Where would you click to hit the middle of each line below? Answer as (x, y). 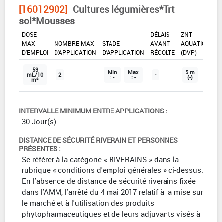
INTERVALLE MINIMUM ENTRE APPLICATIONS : (93, 111)
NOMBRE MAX (74, 43)
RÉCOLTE (163, 52)
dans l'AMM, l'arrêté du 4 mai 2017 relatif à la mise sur (112, 192)
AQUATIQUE (197, 43)
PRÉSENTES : (40, 149)
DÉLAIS (160, 34)
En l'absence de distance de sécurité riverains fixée (109, 181)
